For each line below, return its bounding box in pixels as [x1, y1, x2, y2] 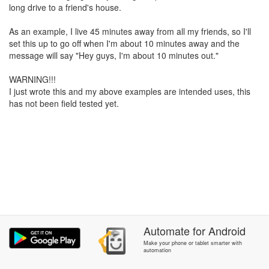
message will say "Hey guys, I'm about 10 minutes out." [9, 49, 219, 61]
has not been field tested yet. [9, 97, 119, 109]
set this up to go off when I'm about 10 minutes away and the [9, 37, 240, 49]
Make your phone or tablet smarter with [143, 239, 242, 247]
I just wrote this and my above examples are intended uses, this [9, 85, 250, 97]
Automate [143, 223, 190, 238]
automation [143, 246, 171, 254]
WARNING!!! [9, 73, 56, 85]
